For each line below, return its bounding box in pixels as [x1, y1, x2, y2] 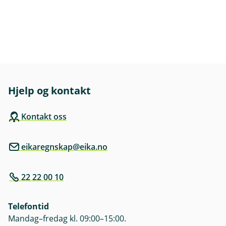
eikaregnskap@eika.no [21, 141, 107, 152]
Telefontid [8, 201, 49, 212]
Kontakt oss [21, 111, 67, 122]
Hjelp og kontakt [8, 84, 91, 97]
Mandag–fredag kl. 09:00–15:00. [8, 213, 126, 224]
